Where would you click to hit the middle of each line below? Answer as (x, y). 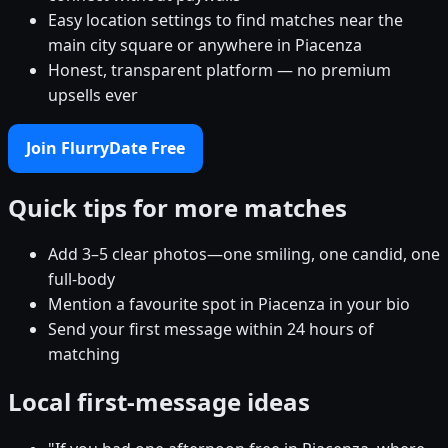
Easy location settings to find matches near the (225, 19)
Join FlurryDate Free (105, 147)
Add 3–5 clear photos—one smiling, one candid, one (244, 254)
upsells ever (93, 94)
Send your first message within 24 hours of (211, 329)
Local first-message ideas (159, 402)
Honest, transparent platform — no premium (219, 69)
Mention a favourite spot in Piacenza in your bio (229, 304)
